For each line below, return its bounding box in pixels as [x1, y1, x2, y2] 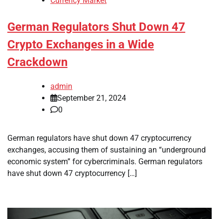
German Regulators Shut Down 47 [7, 20, 185, 34]
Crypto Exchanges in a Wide [7, 38, 154, 52]
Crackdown [7, 55, 67, 69]
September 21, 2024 [57, 93, 126, 103]
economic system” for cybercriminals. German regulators [7, 156, 202, 166]
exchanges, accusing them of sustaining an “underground [7, 145, 206, 154]
